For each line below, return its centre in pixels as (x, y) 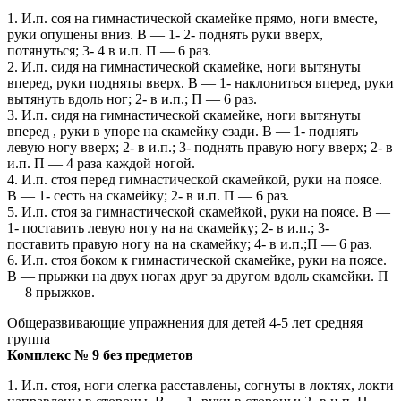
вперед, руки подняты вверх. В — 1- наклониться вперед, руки (200, 83)
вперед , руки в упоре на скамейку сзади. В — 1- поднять (183, 132)
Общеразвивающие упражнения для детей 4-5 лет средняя (185, 323)
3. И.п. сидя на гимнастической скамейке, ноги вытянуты (184, 115)
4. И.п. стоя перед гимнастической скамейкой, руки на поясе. (195, 180)
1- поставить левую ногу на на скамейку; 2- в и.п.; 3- (168, 228)
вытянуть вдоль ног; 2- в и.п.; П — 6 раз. (132, 99)
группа (29, 339)
